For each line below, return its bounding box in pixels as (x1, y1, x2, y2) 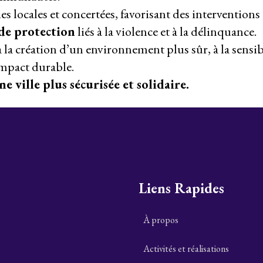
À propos (143, 214, 178, 227)
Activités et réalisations (143, 242, 229, 255)
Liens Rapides (139, 179, 224, 198)
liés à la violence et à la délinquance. (75, 23, 257, 41)
